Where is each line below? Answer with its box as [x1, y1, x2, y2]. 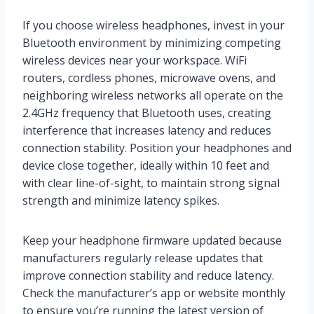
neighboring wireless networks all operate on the [22, 87, 283, 103]
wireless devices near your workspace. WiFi [22, 52, 247, 68]
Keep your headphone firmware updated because [22, 232, 282, 248]
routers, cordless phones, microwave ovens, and [22, 69, 275, 86]
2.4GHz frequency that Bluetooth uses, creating [22, 104, 271, 121]
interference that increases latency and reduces [22, 122, 271, 138]
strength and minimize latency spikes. [22, 192, 219, 208]
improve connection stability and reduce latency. [22, 267, 274, 283]
